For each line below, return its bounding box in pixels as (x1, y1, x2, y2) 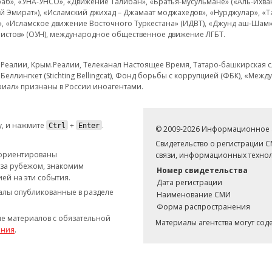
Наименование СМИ (156, 189, 231, 200)
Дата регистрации (156, 177, 222, 188)
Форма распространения (156, 202, 250, 212)
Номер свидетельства (156, 165, 248, 175)
